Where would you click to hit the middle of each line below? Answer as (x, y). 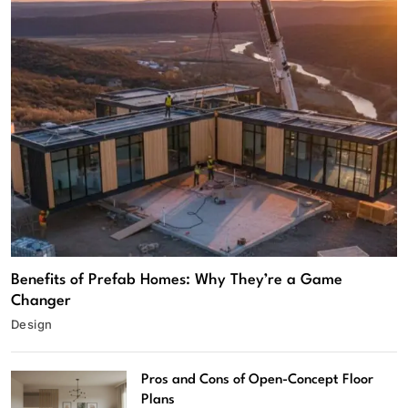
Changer (41, 301)
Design (32, 324)
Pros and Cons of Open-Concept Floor (258, 380)
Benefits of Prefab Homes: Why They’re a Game (177, 280)
